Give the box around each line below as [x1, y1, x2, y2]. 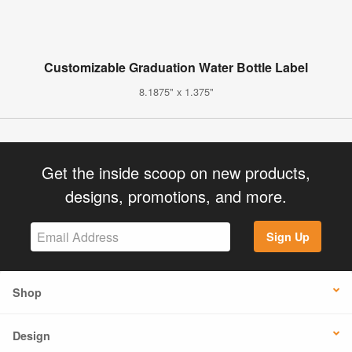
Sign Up [266, 229, 310, 245]
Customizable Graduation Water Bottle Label [44, 57, 308, 76]
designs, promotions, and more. [65, 184, 287, 207]
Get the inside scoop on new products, [42, 160, 310, 184]
